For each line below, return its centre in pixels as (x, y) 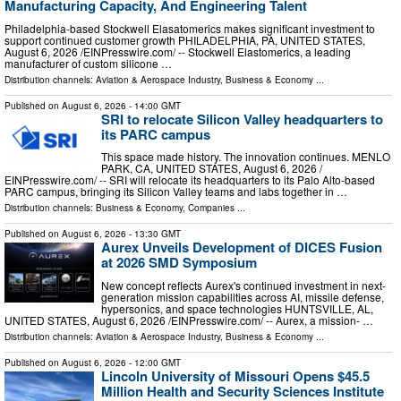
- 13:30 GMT (154, 234)
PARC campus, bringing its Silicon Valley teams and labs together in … (176, 192)
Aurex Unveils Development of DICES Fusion (242, 247)
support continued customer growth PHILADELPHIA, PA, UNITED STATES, (185, 39)
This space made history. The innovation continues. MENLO (246, 157)
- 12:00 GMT (154, 362)
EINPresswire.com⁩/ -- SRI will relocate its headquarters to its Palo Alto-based (190, 180)
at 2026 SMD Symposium (179, 263)
